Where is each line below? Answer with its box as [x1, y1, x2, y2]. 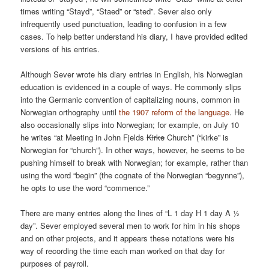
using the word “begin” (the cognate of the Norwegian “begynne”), [20, 169, 245, 181]
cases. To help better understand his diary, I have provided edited [20, 30, 248, 42]
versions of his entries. [20, 43, 100, 55]
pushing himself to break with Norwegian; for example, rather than [20, 156, 249, 168]
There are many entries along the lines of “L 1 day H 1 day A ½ [20, 207, 240, 219]
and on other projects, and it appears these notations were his [20, 232, 235, 244]
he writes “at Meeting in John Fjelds [20, 131, 147, 143]
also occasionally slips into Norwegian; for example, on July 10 [20, 118, 240, 130]
